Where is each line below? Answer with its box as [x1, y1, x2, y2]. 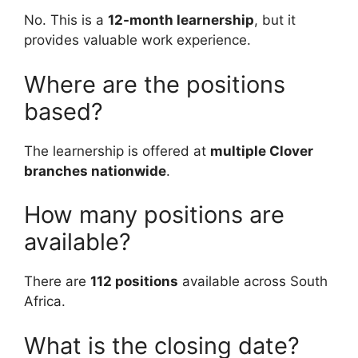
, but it [254, 12, 296, 29]
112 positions [90, 273, 178, 290]
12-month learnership [108, 12, 254, 29]
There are [24, 273, 90, 290]
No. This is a [24, 12, 108, 29]
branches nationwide [24, 162, 166, 179]
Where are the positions [24, 70, 285, 98]
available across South [178, 273, 328, 290]
